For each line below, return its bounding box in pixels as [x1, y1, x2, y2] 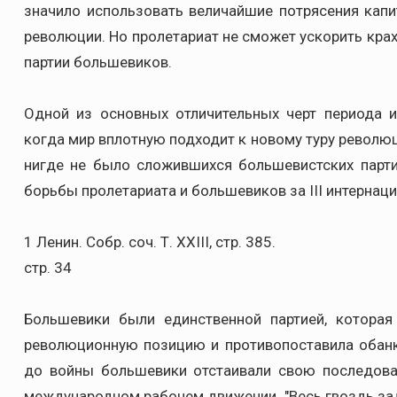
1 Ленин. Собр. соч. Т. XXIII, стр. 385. [24, 233, 276, 251]
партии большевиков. [24, 53, 172, 71]
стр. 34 [24, 259, 72, 276]
